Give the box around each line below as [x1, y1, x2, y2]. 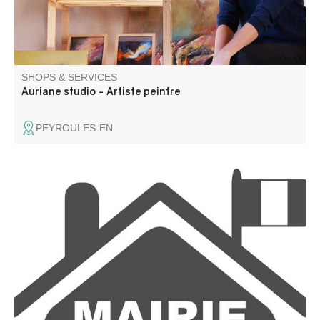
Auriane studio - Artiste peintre [21, 85, 181, 97]
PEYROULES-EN [36, 122, 113, 134]
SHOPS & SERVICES [21, 71, 117, 83]
